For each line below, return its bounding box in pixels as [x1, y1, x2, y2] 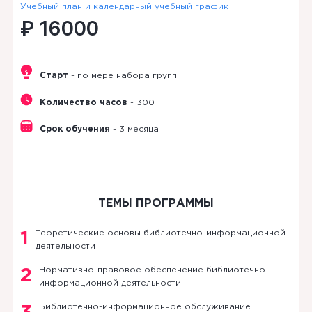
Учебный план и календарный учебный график [19, 2, 228, 10]
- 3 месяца [109, 125, 159, 133]
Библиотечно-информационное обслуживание [38, 302, 251, 311]
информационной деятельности [38, 279, 181, 287]
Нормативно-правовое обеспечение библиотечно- [38, 265, 269, 274]
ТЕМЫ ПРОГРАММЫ [97, 198, 214, 209]
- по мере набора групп [68, 71, 177, 79]
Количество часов [39, 98, 127, 107]
